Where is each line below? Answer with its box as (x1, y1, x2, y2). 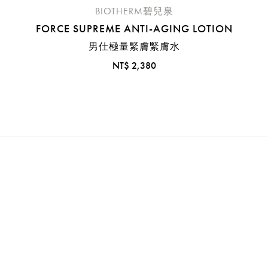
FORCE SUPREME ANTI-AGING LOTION (35, 22, 233, 36)
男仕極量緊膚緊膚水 (88, 40, 180, 53)
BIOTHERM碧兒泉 (95, 5, 173, 18)
